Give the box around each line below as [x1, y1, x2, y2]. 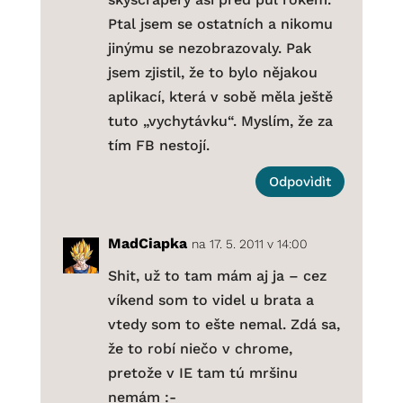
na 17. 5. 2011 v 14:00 [191, 237, 308, 252]
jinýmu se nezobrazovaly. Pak [107, 40, 311, 58]
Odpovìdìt [269, 173, 332, 190]
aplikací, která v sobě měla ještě [107, 88, 333, 106]
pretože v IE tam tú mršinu [107, 364, 298, 382]
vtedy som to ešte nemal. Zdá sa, [107, 316, 340, 334]
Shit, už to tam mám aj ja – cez [107, 267, 327, 285]
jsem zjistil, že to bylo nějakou [107, 64, 318, 82]
